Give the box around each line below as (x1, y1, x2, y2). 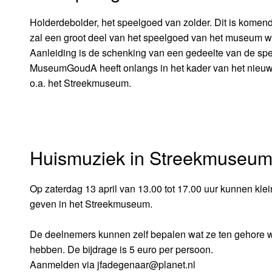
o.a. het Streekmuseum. (29, 76, 131, 90)
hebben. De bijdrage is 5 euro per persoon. (29, 242, 213, 256)
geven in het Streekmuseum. (29, 196, 152, 211)
